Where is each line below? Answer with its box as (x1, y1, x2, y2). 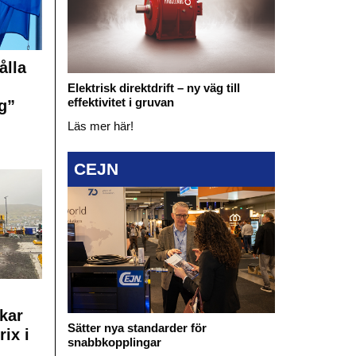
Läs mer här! (67, 118, 133, 133)
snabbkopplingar (67, 335, 161, 350)
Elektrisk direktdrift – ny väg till (67, 80, 240, 95)
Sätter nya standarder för (67, 321, 207, 335)
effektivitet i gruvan (67, 95, 174, 109)
